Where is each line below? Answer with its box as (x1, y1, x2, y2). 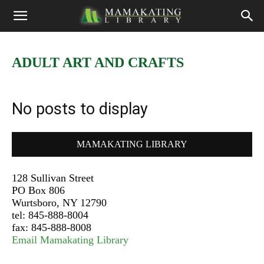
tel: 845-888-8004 (12, 209, 88, 221)
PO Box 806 (12, 184, 65, 196)
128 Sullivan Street (12, 172, 94, 184)
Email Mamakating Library (12, 234, 128, 246)
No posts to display (12, 100, 148, 118)
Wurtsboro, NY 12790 (12, 197, 107, 209)
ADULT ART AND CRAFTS (12, 55, 184, 70)
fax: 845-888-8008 (12, 222, 91, 233)
